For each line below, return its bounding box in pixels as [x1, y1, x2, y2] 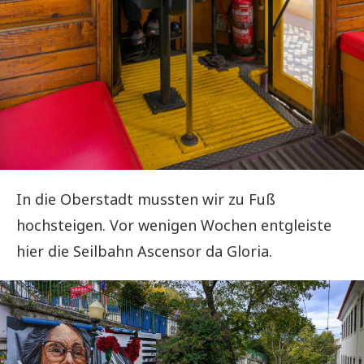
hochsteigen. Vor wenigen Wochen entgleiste [16, 215, 331, 236]
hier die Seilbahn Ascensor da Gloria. [16, 241, 272, 262]
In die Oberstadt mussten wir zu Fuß [16, 189, 275, 210]
